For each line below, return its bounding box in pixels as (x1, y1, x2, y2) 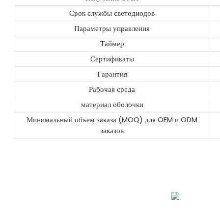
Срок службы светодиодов (69, 8, 155, 19)
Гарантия (97, 69, 127, 80)
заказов (100, 125, 124, 136)
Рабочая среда (89, 84, 136, 95)
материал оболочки (81, 99, 143, 110)
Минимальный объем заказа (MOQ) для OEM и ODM (27, 114, 198, 125)
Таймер (100, 38, 124, 49)
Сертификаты (90, 54, 134, 64)
